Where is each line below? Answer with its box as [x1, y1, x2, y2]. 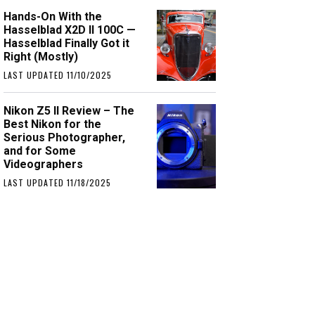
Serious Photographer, [4, 131, 126, 144]
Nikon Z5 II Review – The [4, 104, 135, 117]
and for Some [4, 144, 77, 157]
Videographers [4, 157, 84, 171]
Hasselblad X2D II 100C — [4, 23, 136, 37]
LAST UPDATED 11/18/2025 [4, 176, 112, 188]
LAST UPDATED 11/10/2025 [4, 69, 112, 81]
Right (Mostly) [4, 50, 79, 63]
